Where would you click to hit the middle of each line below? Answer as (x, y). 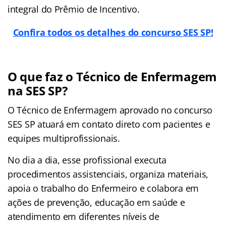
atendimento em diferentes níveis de (83, 216)
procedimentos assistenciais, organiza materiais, (108, 174)
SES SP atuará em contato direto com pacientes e (109, 124)
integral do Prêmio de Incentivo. (74, 9)
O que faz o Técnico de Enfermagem (112, 76)
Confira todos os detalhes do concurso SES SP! (113, 32)
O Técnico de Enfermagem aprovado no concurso (110, 110)
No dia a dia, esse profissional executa (87, 160)
